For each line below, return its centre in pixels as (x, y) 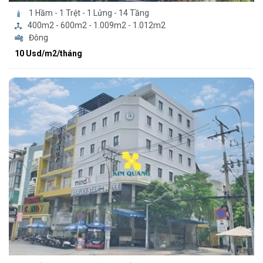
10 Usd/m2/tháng (48, 54)
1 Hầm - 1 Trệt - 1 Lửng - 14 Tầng (89, 13)
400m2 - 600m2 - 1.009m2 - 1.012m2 (97, 26)
